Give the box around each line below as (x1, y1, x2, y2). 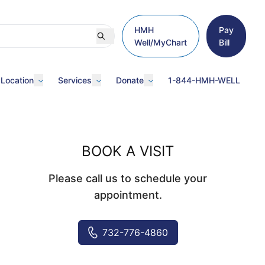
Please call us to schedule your (49, 172, 207, 185)
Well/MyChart (134, 37, 187, 47)
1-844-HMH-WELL (168, 75, 240, 85)
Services (58, 75, 92, 85)
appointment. (93, 189, 162, 201)
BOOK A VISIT (82, 143, 174, 160)
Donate (116, 75, 144, 85)
